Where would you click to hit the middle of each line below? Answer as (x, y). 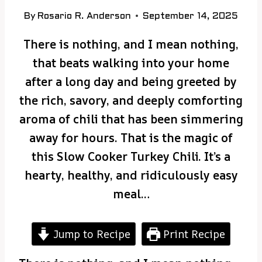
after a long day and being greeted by (131, 81)
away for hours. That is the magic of (131, 137)
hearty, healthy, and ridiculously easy (131, 175)
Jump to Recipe (90, 234)
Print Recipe (193, 234)
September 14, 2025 (191, 16)
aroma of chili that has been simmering (131, 119)
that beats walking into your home (131, 63)
